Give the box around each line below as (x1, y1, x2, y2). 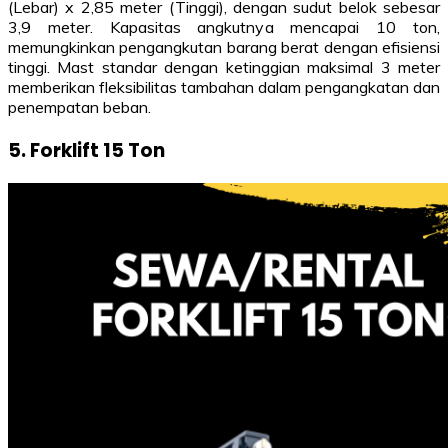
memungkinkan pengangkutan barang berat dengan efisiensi (8, 36, 440, 57)
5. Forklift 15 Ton (8, 136, 165, 164)
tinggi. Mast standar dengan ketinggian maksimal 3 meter (8, 56, 440, 77)
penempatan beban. (8, 96, 151, 117)
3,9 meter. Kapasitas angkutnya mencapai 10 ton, (8, 16, 440, 37)
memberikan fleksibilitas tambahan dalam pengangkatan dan (8, 76, 440, 97)
